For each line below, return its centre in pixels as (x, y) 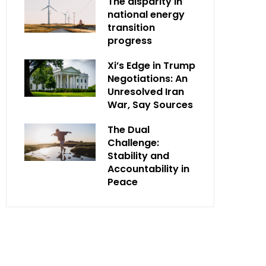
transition (131, 28)
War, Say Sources (150, 105)
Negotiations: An (148, 79)
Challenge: (133, 143)
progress (130, 41)
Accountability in (148, 169)
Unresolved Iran (146, 92)
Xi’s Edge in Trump (151, 66)
